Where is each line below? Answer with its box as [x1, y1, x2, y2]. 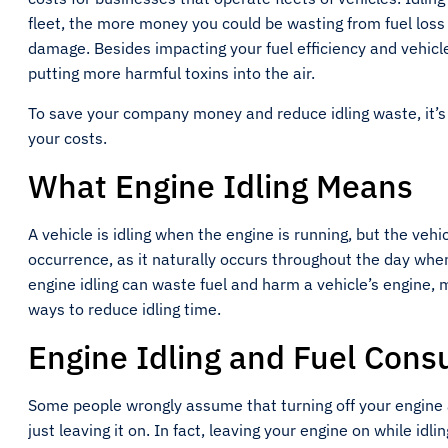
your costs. [28, 128, 111, 148]
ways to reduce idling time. [28, 299, 221, 319]
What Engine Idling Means [28, 165, 413, 207]
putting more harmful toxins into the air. [28, 63, 319, 83]
